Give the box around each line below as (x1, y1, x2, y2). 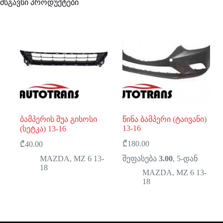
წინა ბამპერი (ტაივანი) (122, 114, 207, 123)
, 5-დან (173, 154, 198, 163)
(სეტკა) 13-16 (20, 124, 66, 133)
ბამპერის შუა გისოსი (20, 114, 97, 123)
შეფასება (122, 154, 159, 163)
